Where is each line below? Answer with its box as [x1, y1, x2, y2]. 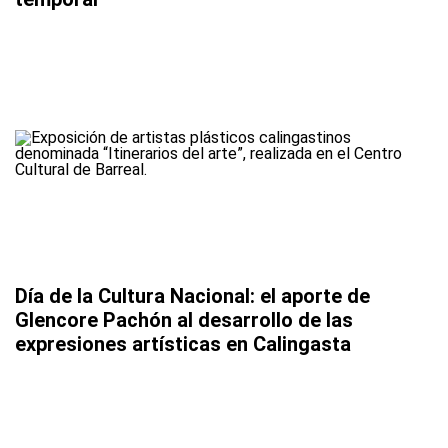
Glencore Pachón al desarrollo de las [15, 308, 353, 333]
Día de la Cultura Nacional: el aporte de [15, 284, 370, 309]
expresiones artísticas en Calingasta [15, 332, 351, 357]
